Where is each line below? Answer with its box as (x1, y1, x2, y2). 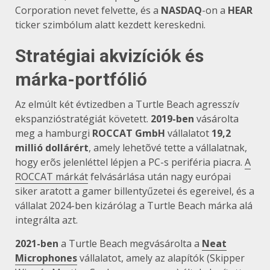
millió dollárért (15, 140, 89, 154)
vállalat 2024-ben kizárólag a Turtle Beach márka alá (15, 198, 253, 212)
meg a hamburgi (15, 126, 92, 140)
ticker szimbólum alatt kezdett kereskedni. (15, 17, 206, 31)
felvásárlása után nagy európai (88, 169, 231, 183)
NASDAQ (161, 3, 202, 17)
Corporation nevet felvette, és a (15, 3, 161, 17)
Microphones (15, 251, 77, 265)
